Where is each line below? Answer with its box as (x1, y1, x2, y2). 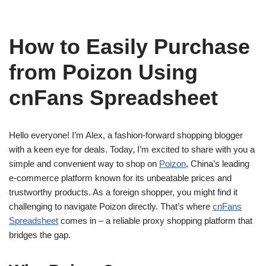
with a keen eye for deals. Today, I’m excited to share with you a (9, 144, 255, 154)
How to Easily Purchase (9, 34, 250, 59)
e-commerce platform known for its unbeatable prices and (9, 173, 232, 183)
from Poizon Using (9, 60, 198, 84)
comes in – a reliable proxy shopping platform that (58, 216, 252, 226)
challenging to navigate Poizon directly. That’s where (9, 201, 213, 211)
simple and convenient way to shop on (9, 159, 159, 169)
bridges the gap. (9, 230, 71, 240)
